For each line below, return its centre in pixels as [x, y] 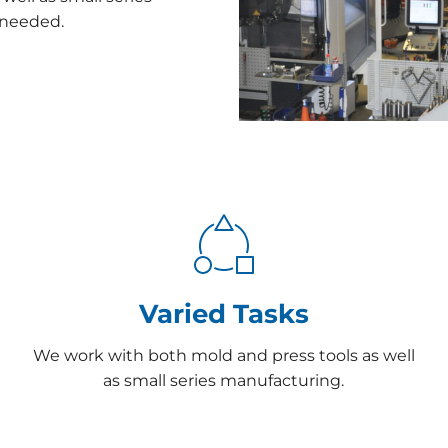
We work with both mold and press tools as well [223, 355]
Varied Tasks [223, 314]
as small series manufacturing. [224, 380]
